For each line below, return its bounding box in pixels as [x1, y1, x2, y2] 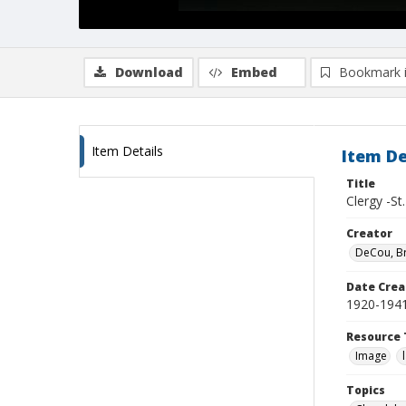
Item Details [92, 142, 163, 159]
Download [115, 63, 183, 81]
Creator [346, 226, 392, 241]
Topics [346, 382, 385, 398]
